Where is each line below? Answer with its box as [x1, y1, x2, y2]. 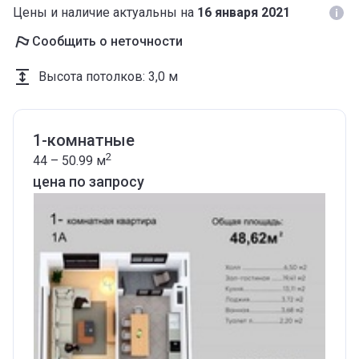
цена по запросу [33, 173, 144, 190]
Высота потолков [38, 69, 143, 84]
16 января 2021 [197, 5, 290, 20]
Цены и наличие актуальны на [13, 5, 197, 20]
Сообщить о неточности [32, 34, 183, 49]
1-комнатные [33, 131, 135, 150]
